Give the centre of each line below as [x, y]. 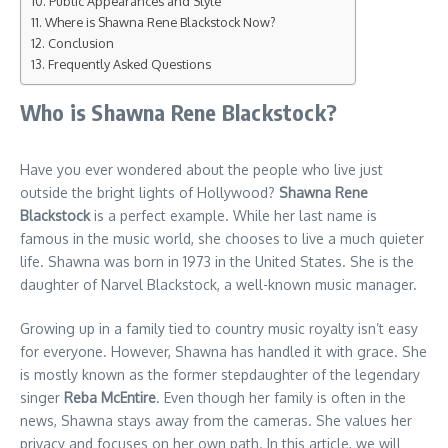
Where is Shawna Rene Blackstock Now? [160, 21]
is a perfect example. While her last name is [233, 215]
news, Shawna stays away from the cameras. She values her [216, 420]
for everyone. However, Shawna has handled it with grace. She [223, 351]
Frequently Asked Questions [130, 63]
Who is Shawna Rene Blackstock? [178, 111]
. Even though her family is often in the [281, 397]
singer [42, 397]
